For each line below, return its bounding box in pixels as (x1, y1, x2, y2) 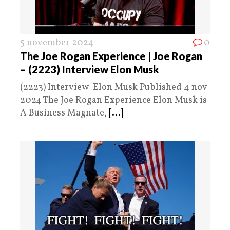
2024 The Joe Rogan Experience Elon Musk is (20, 93, 207, 107)
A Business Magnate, (20, 106, 109, 120)
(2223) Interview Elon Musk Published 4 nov (20, 81, 207, 94)
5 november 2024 (20, 36, 93, 49)
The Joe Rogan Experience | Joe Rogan (20, 49, 202, 62)
